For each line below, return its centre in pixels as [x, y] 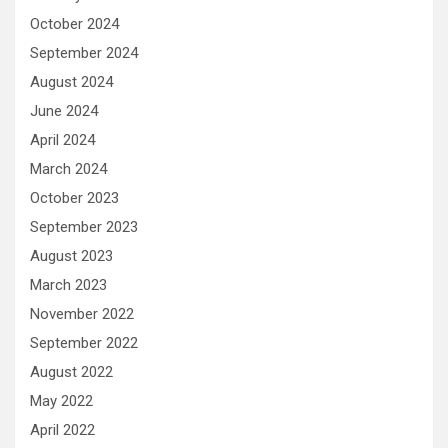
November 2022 [82, 313]
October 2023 [74, 197]
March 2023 [68, 284]
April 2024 [62, 139]
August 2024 [71, 81]
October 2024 [74, 23]
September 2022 [84, 342]
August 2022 [71, 371]
